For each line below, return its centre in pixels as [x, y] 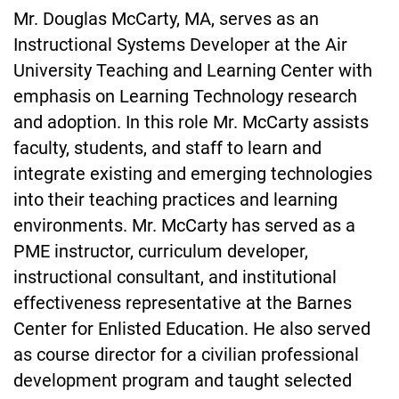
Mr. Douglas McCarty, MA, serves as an [166, 20]
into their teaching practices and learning [175, 200]
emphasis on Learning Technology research [185, 97]
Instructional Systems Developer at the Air [180, 45]
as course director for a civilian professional [186, 355]
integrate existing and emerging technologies [193, 175]
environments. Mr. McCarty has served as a [184, 226]
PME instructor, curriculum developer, [161, 252]
